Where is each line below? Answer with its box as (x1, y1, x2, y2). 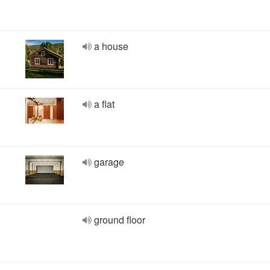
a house (94, 39, 128, 53)
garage (94, 155, 124, 169)
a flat (94, 97, 115, 111)
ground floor (94, 213, 145, 227)
